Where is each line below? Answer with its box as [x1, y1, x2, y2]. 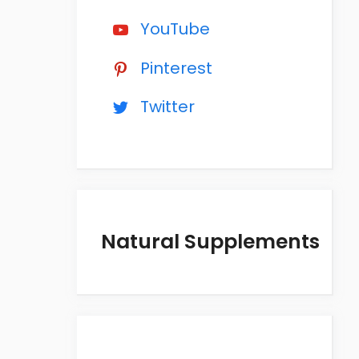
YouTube [139, 17, 210, 40]
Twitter [139, 95, 195, 118]
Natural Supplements [101, 228, 320, 256]
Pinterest [139, 56, 212, 79]
